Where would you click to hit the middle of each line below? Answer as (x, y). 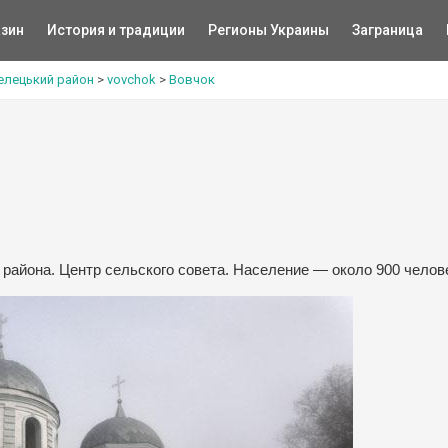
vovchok (131, 79)
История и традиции (115, 30)
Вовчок (192, 79)
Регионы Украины (268, 30)
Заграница (387, 30)
